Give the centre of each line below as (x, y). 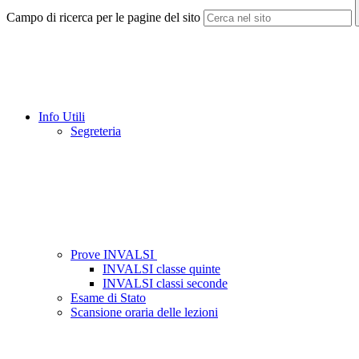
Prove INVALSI (114, 255)
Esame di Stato (108, 298)
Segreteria (96, 131)
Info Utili (62, 117)
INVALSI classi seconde (165, 284)
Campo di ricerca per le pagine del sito (103, 18)
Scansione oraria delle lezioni (144, 313)
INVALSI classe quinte (161, 269)
